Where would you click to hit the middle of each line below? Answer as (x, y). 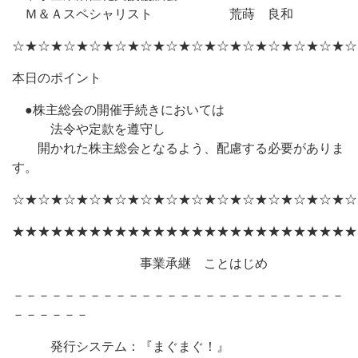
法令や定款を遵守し (89, 129)
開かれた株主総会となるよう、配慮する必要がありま (178, 148)
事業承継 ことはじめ (140, 263)
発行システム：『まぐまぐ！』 (121, 346)
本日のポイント (57, 78)
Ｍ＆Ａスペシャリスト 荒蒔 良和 (153, 14)
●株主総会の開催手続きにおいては (118, 110)
